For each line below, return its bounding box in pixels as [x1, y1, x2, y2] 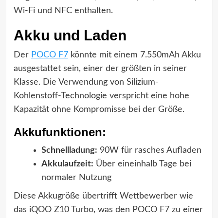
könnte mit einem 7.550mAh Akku [68, 50, 201, 59]
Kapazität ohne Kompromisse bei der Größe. [13, 105, 184, 114]
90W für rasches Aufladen [97, 145, 201, 155]
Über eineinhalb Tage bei [93, 159, 191, 168]
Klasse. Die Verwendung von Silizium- [13, 77, 159, 87]
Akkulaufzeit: [41, 159, 93, 168]
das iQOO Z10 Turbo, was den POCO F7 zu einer [13, 205, 203, 214]
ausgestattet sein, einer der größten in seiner [13, 64, 187, 73]
